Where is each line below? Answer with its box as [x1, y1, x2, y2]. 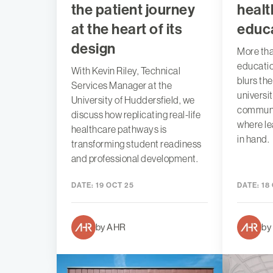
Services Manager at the [71, 79, 172, 91]
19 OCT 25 [93, 180, 134, 190]
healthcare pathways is [71, 123, 167, 135]
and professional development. [71, 152, 199, 164]
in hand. [237, 133, 270, 144]
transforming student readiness [71, 138, 202, 149]
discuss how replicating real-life [71, 108, 201, 120]
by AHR [95, 221, 126, 232]
